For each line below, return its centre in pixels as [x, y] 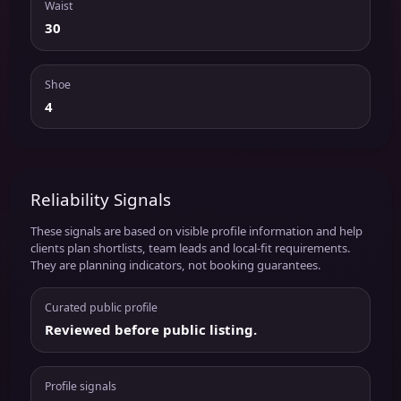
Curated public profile [101, 308]
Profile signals [80, 387]
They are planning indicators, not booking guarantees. [175, 264]
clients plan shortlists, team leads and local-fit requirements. [190, 247]
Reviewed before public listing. [150, 330]
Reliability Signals [100, 199]
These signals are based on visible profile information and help [196, 230]
